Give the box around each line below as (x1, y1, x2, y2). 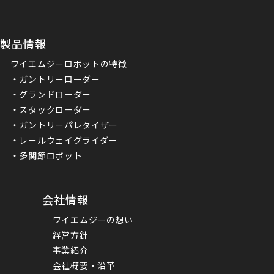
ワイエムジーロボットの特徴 (10, 57, 127, 70)
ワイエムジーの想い (52, 213, 134, 226)
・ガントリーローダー (10, 73, 100, 86)
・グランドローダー (10, 88, 92, 101)
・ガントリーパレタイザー (10, 119, 119, 131)
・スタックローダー (10, 103, 92, 116)
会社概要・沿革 (52, 259, 116, 272)
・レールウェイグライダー (10, 134, 118, 147)
